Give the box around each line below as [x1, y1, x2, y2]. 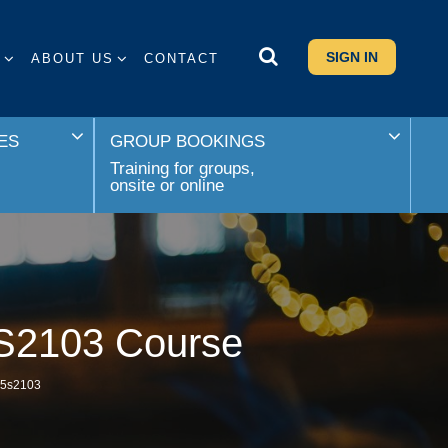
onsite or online [109, 175, 224, 195]
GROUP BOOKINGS [109, 131, 265, 151]
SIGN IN [325, 49, 378, 65]
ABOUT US [30, 51, 114, 66]
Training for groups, [109, 158, 255, 178]
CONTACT [143, 51, 219, 66]
